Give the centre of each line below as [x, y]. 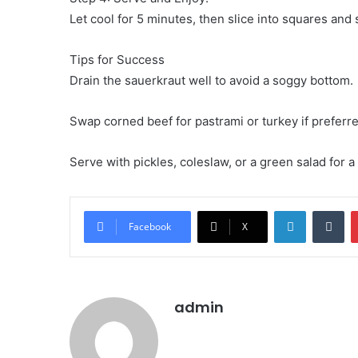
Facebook [150, 227]
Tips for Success [117, 60]
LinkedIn [326, 211]
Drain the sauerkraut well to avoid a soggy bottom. [211, 81]
